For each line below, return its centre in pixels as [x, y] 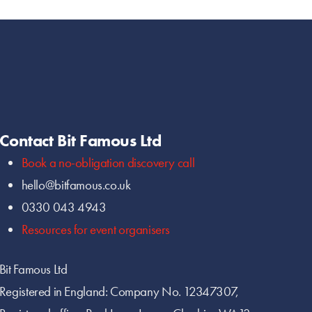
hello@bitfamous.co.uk [76, 185]
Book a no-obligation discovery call [108, 163]
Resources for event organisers [96, 230]
